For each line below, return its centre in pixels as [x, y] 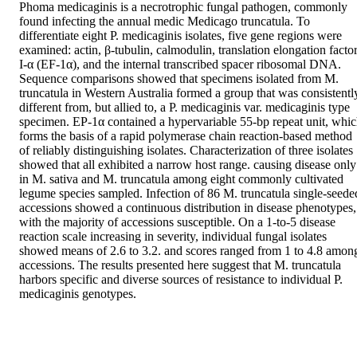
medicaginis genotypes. [78, 294]
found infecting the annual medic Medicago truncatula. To [165, 22]
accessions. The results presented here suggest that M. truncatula [180, 265]
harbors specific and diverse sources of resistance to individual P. [181, 280]
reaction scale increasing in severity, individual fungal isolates [173, 237]
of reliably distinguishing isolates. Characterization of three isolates [186, 151]
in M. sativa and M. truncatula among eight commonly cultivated [181, 179]
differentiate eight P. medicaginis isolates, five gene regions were [180, 36]
